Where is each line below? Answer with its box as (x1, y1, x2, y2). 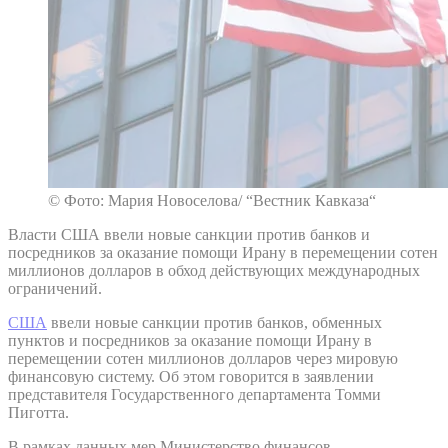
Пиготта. (8, 403, 69, 421)
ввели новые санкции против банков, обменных (47, 313, 382, 331)
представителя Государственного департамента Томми (8, 385, 381, 403)
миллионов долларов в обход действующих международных (8, 261, 420, 279)
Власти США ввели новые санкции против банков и (8, 225, 370, 243)
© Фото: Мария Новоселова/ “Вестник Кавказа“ (48, 191, 376, 209)
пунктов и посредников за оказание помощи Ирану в (8, 331, 372, 349)
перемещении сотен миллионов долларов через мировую (8, 349, 398, 367)
